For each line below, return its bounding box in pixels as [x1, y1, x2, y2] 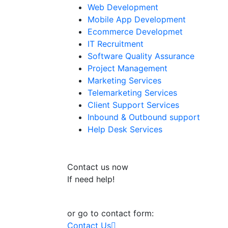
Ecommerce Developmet [88, 26, 183, 37]
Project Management [88, 63, 167, 73]
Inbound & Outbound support [88, 111, 200, 122]
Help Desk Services [88, 124, 162, 134]
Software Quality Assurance [88, 50, 194, 61]
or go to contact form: [67, 208, 154, 218]
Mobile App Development [88, 14, 186, 24]
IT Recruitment [88, 38, 144, 49]
